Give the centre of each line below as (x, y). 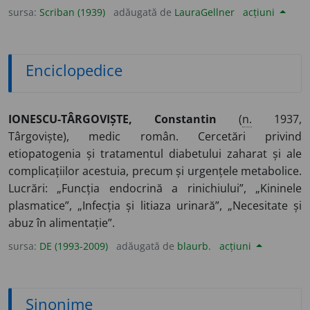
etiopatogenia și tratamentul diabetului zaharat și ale (155, 153)
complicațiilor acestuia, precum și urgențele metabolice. (155, 171)
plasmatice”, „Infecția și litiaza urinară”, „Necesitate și (155, 205)
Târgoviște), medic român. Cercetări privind (155, 136)
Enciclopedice (74, 70)
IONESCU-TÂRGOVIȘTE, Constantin (112, 119)
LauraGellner (204, 12)
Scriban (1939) (72, 12)
